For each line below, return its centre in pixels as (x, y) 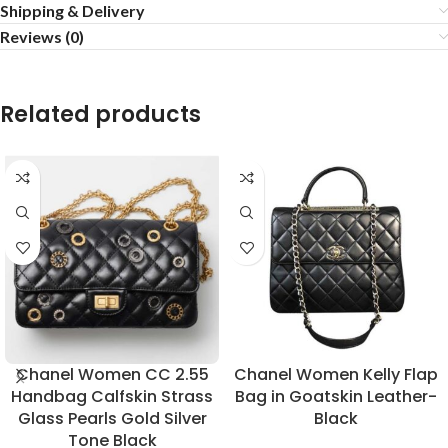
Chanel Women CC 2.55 (112, 375)
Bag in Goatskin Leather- (336, 397)
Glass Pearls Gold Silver (112, 419)
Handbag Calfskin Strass (112, 397)
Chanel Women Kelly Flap (336, 375)
